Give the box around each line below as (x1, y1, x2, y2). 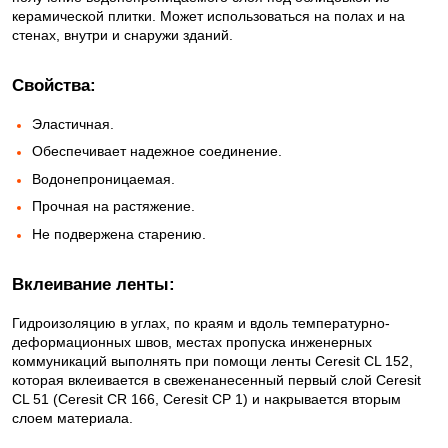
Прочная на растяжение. (32, 198, 199, 215)
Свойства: (12, 75, 96, 95)
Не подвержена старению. (32, 225, 206, 242)
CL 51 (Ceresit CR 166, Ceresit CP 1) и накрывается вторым (12, 390, 401, 407)
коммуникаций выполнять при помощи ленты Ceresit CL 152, (12, 352, 413, 369)
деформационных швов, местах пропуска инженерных (12, 333, 372, 350)
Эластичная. (32, 116, 118, 132)
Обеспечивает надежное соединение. (32, 143, 286, 160)
